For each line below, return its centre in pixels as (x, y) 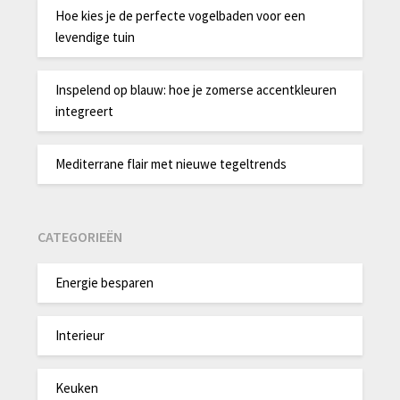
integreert (85, 112)
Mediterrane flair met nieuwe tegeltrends (171, 164)
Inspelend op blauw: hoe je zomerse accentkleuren (196, 90)
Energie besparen (105, 283)
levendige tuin (96, 37)
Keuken (77, 388)
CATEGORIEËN (80, 236)
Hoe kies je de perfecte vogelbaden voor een (181, 16)
